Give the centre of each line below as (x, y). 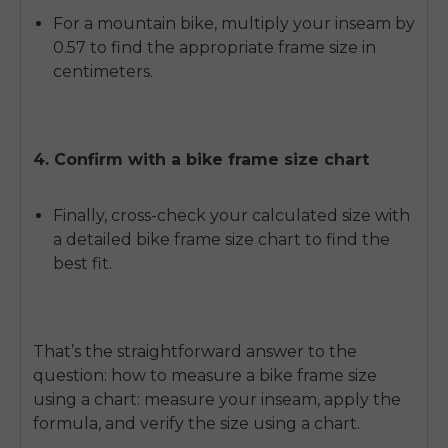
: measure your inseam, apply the (269, 399)
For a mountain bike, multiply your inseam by (234, 23)
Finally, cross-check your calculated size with (231, 215)
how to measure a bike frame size (244, 375)
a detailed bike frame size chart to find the (221, 239)
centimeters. (103, 71)
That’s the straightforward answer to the (195, 351)
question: (72, 375)
